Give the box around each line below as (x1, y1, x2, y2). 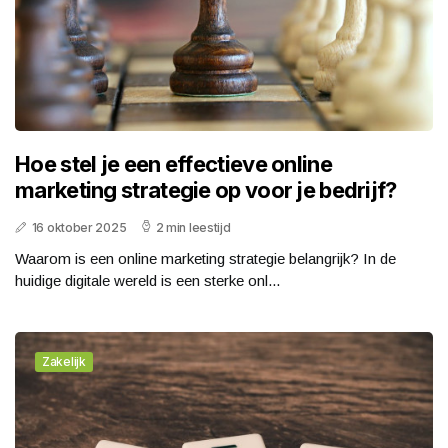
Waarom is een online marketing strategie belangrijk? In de (15, 250, 396, 268)
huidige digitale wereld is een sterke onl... (15, 272, 280, 290)
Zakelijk (42, 354, 86, 370)
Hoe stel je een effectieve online (15, 151, 332, 178)
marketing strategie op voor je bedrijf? (15, 177, 397, 204)
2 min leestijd (155, 220, 231, 236)
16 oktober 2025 (31, 220, 127, 236)
